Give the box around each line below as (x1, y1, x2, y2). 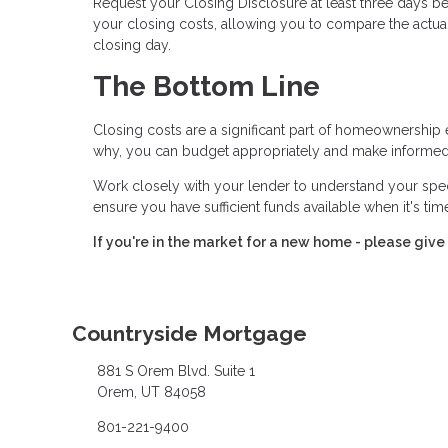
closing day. (93, 37, 171, 54)
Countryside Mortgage (72, 321, 307, 347)
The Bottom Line (93, 70, 320, 104)
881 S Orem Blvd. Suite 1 (96, 362, 255, 379)
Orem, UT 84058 (96, 383, 206, 400)
